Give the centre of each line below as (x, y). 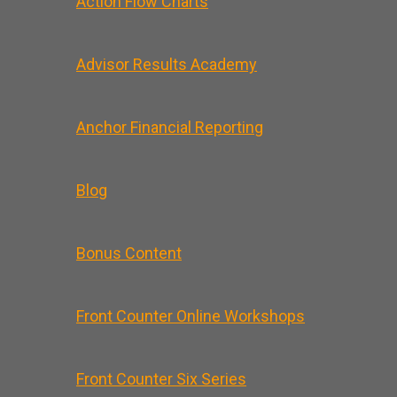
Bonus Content (129, 253)
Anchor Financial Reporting (170, 127)
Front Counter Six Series (161, 378)
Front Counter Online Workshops (191, 315)
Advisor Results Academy (167, 64)
